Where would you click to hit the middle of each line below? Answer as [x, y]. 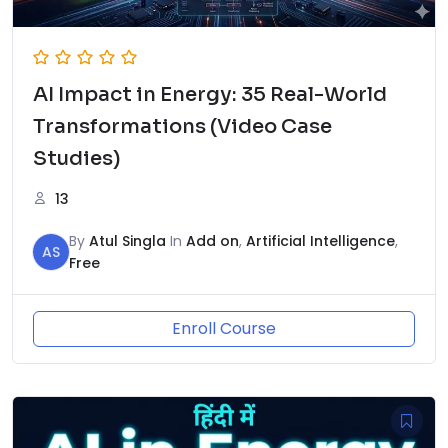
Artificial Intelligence [320, 241]
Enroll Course [224, 329]
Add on [212, 241]
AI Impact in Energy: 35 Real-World [210, 95]
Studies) [77, 159]
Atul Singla [127, 241]
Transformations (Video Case [182, 127]
